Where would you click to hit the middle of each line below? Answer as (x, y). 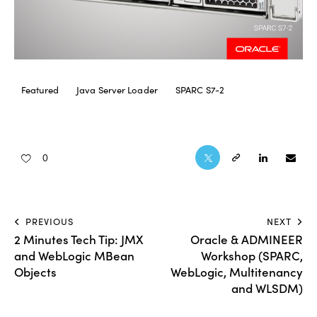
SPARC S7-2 (200, 90)
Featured (40, 90)
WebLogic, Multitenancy (237, 271)
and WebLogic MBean (74, 255)
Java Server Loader (117, 90)
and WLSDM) (267, 288)
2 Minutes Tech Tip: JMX (79, 239)
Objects (35, 271)
